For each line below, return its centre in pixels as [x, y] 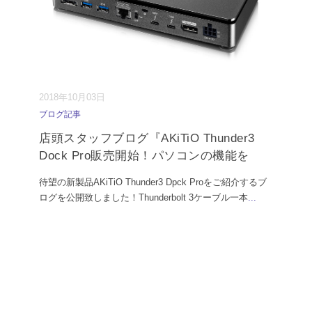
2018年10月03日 [72, 97]
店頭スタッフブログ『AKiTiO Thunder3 [147, 139]
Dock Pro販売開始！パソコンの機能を [144, 156]
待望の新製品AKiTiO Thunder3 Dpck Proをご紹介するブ [153, 182]
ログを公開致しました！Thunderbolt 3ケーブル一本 [143, 198]
